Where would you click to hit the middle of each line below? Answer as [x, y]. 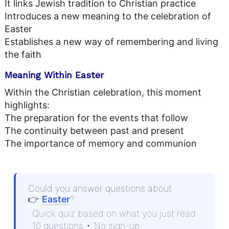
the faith [23, 55]
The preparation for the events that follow [97, 118]
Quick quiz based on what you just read [114, 213]
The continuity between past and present [95, 130]
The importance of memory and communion [101, 143]
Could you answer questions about [100, 188]
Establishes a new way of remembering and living [112, 42]
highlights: [27, 105]
